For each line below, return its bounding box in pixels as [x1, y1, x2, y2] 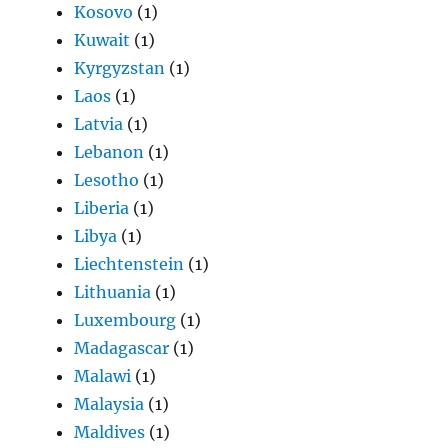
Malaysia [74, 394, 145, 415]
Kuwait [74, 30, 131, 51]
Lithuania [74, 282, 152, 303]
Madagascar [74, 338, 170, 359]
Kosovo [74, 2, 134, 23]
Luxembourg [74, 310, 177, 331]
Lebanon [74, 142, 145, 163]
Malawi [74, 366, 132, 387]
